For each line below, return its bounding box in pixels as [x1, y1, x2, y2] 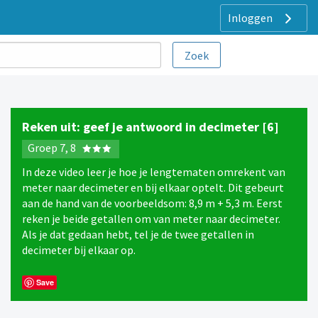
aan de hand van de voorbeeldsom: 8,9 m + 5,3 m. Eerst [22, 195, 283, 210]
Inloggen [228, 10, 275, 25]
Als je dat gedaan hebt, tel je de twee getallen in [22, 226, 254, 241]
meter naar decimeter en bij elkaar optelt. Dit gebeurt [22, 180, 284, 194]
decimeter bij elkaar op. [22, 242, 136, 257]
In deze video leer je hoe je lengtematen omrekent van [22, 164, 285, 179]
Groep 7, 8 [28, 141, 78, 155]
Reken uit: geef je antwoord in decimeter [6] [22, 119, 279, 136]
